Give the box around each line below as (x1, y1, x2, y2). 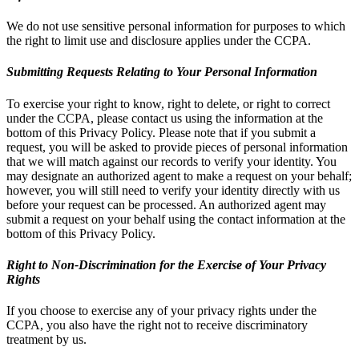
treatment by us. (6, 333, 87, 347)
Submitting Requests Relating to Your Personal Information (6, 65, 317, 79)
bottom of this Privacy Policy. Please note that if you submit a (6, 125, 316, 139)
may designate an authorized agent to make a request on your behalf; (6, 168, 352, 183)
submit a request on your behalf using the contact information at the (6, 212, 345, 226)
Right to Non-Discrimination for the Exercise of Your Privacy (6, 257, 326, 272)
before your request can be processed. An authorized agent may (6, 197, 326, 212)
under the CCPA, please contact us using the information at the (6, 111, 323, 125)
